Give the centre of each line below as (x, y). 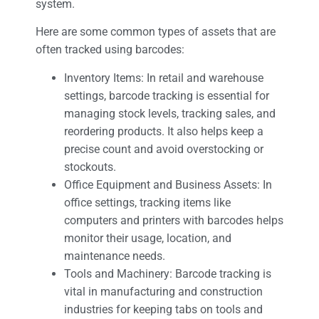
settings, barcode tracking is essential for (167, 95)
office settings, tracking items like (147, 202)
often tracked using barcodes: (110, 50)
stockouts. (90, 167)
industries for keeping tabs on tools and (163, 309)
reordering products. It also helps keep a (164, 131)
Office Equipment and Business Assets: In (168, 184)
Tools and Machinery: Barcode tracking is (168, 273)
